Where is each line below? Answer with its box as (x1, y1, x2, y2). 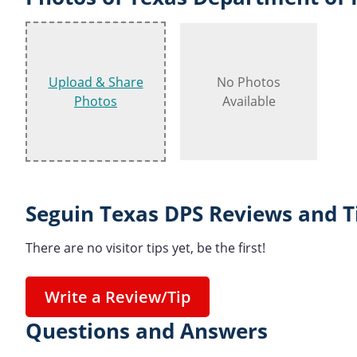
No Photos (217, 73, 280, 91)
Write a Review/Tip (45, 285, 190, 308)
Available (222, 92, 276, 110)
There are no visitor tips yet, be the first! (25, 238, 265, 257)
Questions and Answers (25, 316, 268, 345)
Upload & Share (48, 73, 143, 91)
